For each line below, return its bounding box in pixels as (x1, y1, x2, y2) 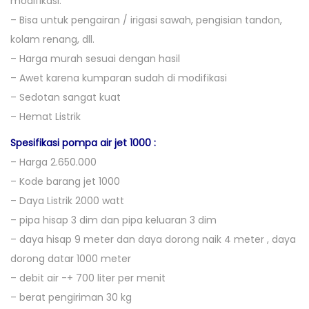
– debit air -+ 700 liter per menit (10, 271, 166, 286)
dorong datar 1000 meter (10, 252, 131, 266)
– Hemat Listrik (10, 110, 81, 124)
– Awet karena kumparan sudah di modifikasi (10, 71, 227, 86)
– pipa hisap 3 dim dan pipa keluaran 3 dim (10, 213, 217, 228)
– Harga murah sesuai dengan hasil (10, 52, 180, 66)
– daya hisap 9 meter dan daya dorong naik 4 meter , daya (10, 232, 296, 247)
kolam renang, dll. (10, 32, 94, 47)
